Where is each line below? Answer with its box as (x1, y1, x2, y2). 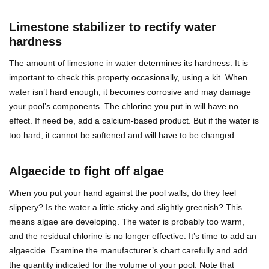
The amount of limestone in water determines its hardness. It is (9, 58, 248, 68)
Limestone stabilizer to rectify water (9, 20, 216, 34)
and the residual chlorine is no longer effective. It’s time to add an (9, 231, 256, 241)
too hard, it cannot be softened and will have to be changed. (9, 130, 237, 141)
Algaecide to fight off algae (9, 165, 164, 178)
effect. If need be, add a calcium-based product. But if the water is (9, 116, 259, 126)
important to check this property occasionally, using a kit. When (9, 73, 247, 83)
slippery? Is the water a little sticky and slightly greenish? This (9, 202, 242, 213)
